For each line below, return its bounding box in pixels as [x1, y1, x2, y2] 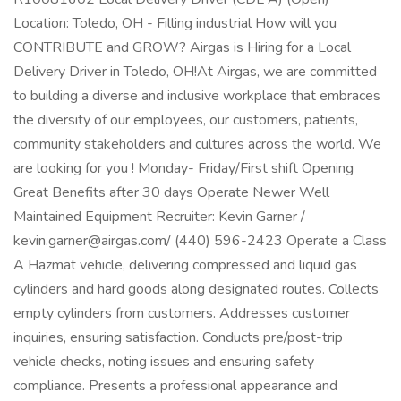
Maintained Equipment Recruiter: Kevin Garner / [13, 207, 305, 226]
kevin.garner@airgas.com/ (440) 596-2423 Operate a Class [13, 231, 387, 251]
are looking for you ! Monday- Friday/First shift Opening [13, 158, 354, 178]
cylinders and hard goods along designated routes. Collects [13, 279, 379, 299]
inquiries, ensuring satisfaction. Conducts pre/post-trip [13, 328, 343, 347]
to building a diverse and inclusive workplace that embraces [13, 86, 380, 106]
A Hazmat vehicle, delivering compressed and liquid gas [13, 255, 357, 275]
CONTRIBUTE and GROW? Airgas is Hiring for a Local [13, 38, 351, 57]
